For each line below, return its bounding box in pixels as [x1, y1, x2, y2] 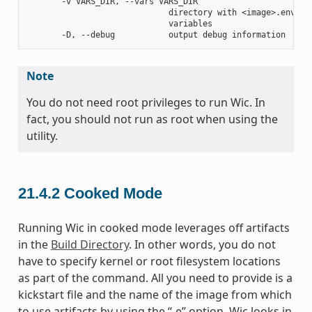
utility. [26, 127, 58, 143]
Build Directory [50, 237, 129, 253]
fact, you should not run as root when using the [26, 111, 278, 127]
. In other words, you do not [128, 237, 276, 253]
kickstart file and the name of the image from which [17, 287, 292, 303]
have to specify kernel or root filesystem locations [17, 253, 281, 270]
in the [17, 237, 51, 253]
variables [26, 18, 212, 29]
